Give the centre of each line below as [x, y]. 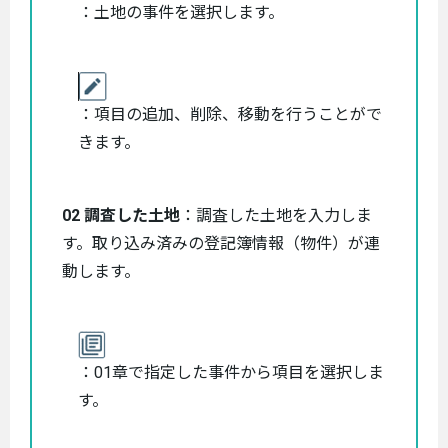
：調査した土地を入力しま [276, 215]
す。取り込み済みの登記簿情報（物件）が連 [221, 243]
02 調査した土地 [121, 215]
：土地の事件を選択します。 [181, 12]
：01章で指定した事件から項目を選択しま [231, 372]
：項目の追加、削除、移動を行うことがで [230, 114]
